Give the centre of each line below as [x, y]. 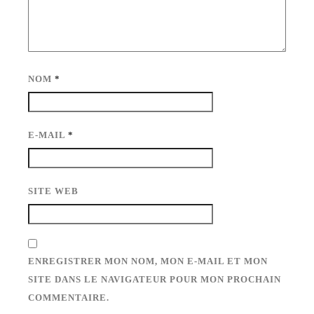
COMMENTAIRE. [69, 297]
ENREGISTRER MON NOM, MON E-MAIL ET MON [148, 261]
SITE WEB [54, 191]
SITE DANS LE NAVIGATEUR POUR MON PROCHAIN [155, 279]
